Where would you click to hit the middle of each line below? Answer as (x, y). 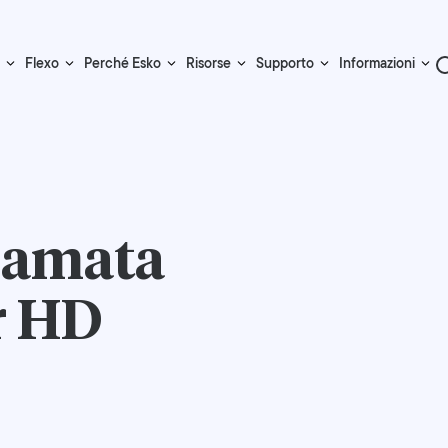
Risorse (208, 63)
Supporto (285, 63)
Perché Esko (122, 63)
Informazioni (377, 63)
